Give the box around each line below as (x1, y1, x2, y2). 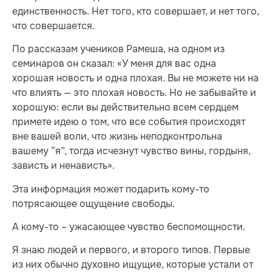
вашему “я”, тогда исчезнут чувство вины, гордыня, (12, 144, 251, 158)
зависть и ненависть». (12, 159, 115, 172)
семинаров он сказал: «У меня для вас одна (12, 57, 216, 70)
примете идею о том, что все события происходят (12, 115, 245, 129)
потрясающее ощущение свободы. (12, 197, 175, 210)
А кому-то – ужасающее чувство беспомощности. (12, 220, 245, 234)
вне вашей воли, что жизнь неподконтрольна (12, 130, 222, 143)
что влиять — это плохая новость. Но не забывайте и (12, 86, 256, 100)
